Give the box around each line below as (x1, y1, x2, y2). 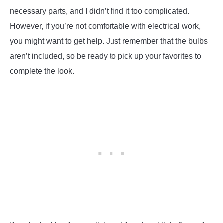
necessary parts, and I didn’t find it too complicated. (10, 6, 189, 15)
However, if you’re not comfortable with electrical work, (10, 21, 201, 30)
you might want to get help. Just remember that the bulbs (10, 36, 208, 45)
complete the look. (10, 66, 74, 75)
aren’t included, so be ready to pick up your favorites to (10, 51, 201, 60)
